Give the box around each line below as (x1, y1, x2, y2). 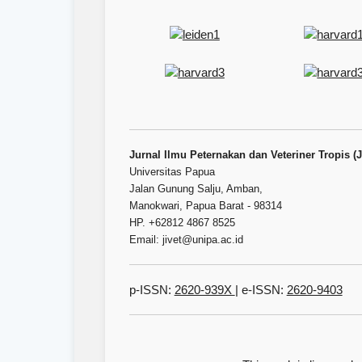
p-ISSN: (128, 282, 175, 297)
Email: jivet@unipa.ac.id (128, 233, 243, 246)
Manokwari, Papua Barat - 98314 (128, 199, 282, 212)
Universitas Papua (128, 165, 215, 178)
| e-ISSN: (234, 282, 287, 297)
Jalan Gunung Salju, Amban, (128, 182, 263, 195)
